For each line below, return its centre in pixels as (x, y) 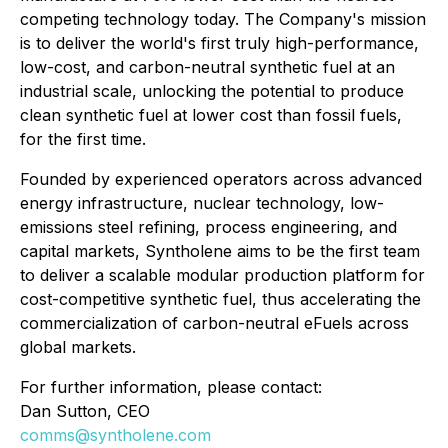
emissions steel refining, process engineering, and (208, 226)
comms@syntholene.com (115, 434)
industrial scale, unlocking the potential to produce (212, 90)
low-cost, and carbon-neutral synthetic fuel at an (207, 66)
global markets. (78, 346)
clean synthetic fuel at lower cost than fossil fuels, (211, 114)
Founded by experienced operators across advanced (221, 178)
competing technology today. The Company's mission (223, 18)
